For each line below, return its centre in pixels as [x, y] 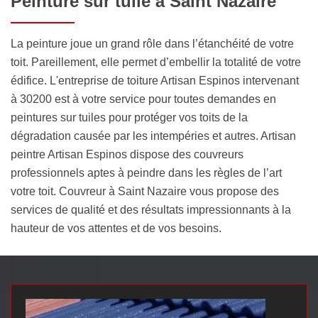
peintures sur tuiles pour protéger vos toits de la [129, 118]
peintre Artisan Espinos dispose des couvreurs [127, 155]
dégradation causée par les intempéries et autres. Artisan [153, 136]
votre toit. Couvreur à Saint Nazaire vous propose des [145, 192]
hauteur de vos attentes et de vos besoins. [116, 229]
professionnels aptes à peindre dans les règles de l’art [146, 173]
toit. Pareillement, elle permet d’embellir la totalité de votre [156, 62]
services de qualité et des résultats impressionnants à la [151, 210]
